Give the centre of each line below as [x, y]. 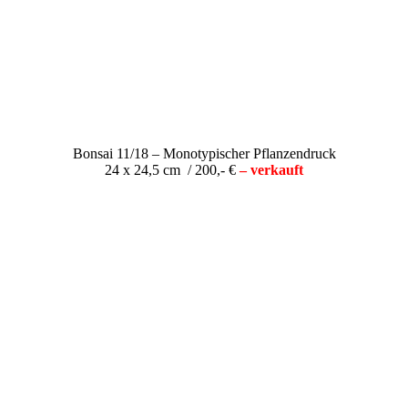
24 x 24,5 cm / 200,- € [172, 169]
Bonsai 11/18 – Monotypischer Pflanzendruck [204, 153]
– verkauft [271, 169]
